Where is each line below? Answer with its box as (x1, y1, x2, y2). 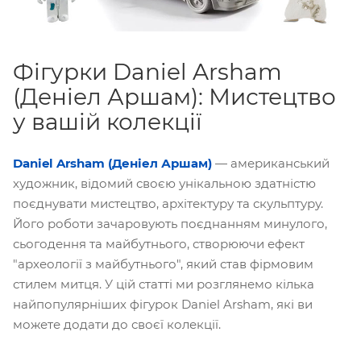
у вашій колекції (13, 108, 202, 135)
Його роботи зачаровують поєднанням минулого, (13, 216, 327, 231)
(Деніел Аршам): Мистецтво (13, 83, 336, 110)
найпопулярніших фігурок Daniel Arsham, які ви (13, 297, 313, 312)
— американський (212, 156, 330, 171)
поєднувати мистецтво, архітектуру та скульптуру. (13, 196, 323, 211)
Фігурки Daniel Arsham (13, 58, 282, 85)
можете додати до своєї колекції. (13, 317, 221, 332)
